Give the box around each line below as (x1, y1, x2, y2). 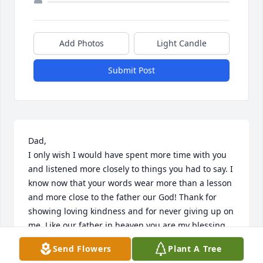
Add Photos (59, 38, 104, 49)
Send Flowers (52, 243, 112, 254)
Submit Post (108, 65, 155, 76)
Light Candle (157, 38, 207, 49)
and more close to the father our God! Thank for (28, 191, 217, 203)
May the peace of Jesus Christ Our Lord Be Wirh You (28, 234, 232, 245)
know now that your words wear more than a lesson (28, 177, 232, 189)
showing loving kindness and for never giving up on (28, 205, 234, 217)
